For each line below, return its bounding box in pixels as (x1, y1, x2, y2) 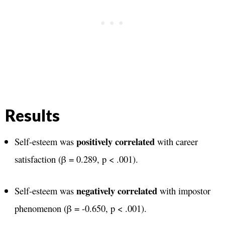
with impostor (157, 184, 210, 197)
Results (5, 105, 60, 126)
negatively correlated (76, 184, 157, 197)
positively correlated (76, 135, 155, 149)
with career (154, 135, 198, 148)
